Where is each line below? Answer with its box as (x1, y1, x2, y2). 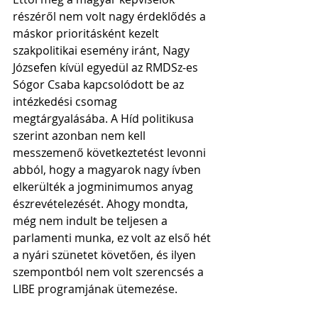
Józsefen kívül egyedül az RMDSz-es (13, 59, 201, 75)
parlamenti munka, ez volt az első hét (13, 229, 214, 246)
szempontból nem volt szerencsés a (13, 263, 207, 280)
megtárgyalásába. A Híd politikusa (13, 110, 197, 126)
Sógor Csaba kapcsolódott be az (13, 76, 187, 92)
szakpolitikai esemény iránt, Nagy (13, 42, 192, 58)
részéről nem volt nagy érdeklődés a (13, 8, 209, 24)
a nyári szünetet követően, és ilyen (13, 246, 199, 263)
